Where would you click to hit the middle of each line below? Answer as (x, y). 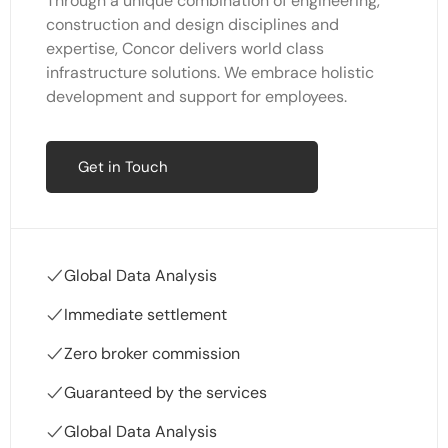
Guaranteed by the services (165, 393)
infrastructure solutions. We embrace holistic (210, 73)
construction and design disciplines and (192, 25)
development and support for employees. (196, 97)
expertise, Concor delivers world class (185, 49)
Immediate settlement (145, 315)
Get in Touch (122, 167)
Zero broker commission (152, 354)
